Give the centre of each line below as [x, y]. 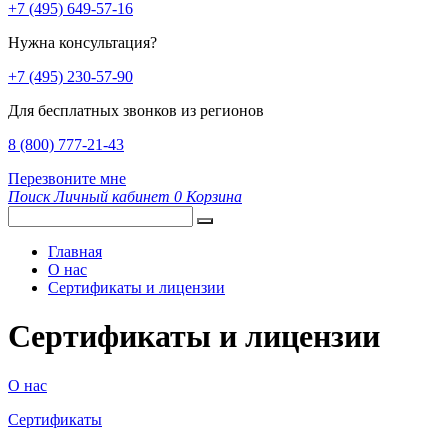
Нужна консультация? [82, 42]
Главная [75, 251]
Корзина [214, 196]
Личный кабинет [112, 196]
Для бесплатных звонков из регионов [136, 110]
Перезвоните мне [67, 178]
